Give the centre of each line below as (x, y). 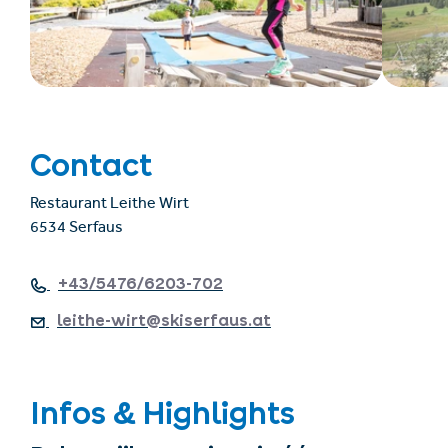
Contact (91, 165)
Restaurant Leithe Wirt (109, 205)
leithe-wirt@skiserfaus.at (164, 320)
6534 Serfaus (76, 229)
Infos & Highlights (162, 413)
